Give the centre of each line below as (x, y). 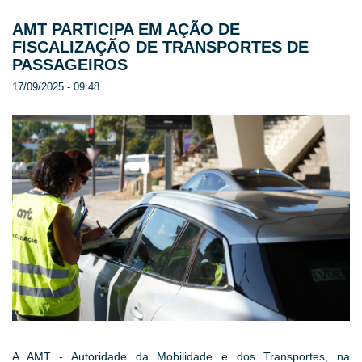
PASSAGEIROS (70, 64)
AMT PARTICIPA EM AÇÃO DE (126, 29)
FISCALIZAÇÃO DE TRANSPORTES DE (160, 46)
